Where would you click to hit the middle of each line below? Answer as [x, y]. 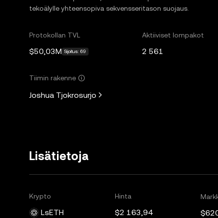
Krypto [40, 196]
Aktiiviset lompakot [173, 35]
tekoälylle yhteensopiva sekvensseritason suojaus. [109, 8]
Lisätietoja [59, 156]
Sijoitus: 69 [75, 51]
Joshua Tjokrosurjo [63, 95]
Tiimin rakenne [53, 78]
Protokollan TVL [55, 35]
